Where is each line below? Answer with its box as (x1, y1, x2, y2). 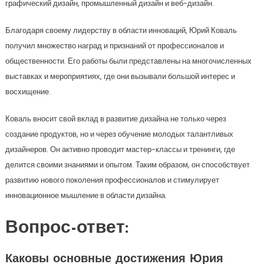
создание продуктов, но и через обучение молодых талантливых (5, 128, 233, 140)
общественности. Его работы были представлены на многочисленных (5, 55, 252, 67)
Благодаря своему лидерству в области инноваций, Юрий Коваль (5, 25, 237, 36)
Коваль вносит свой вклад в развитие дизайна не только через (5, 113, 226, 124)
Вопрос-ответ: (5, 219, 128, 237)
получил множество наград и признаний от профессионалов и (5, 40, 224, 51)
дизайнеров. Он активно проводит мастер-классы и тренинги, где (5, 144, 235, 155)
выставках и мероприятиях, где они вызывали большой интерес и (5, 71, 235, 82)
